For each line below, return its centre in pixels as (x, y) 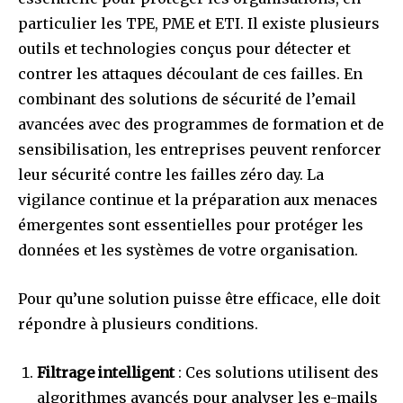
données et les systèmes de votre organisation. (188, 250)
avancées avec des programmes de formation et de (201, 124)
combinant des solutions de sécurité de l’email (187, 99)
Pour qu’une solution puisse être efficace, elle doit (199, 298)
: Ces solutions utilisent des (277, 372)
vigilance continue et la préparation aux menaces (198, 199)
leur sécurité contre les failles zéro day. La (171, 174)
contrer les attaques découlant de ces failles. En (190, 73)
